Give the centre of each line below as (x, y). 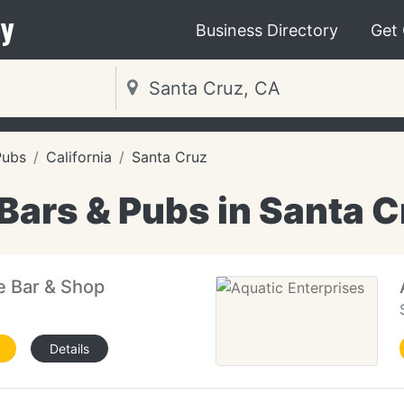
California (79, 157)
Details (69, 349)
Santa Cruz (170, 157)
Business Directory (267, 30)
